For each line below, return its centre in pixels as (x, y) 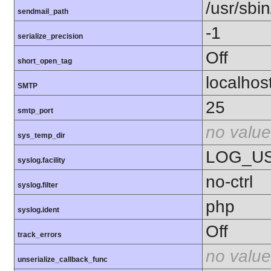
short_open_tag (45, 61)
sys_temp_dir (41, 136)
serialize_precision (50, 37)
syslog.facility (41, 161)
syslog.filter (38, 185)
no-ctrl (229, 182)
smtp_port (35, 111)
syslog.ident (38, 210)
